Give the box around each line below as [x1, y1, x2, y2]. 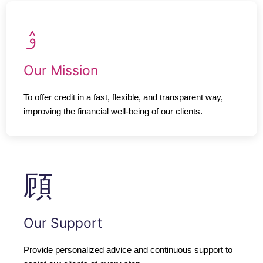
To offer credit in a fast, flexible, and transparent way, [23, 93, 223, 103]
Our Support [23, 215, 102, 232]
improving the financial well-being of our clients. [23, 107, 203, 117]
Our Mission [23, 62, 98, 79]
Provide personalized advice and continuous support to [23, 245, 232, 255]
